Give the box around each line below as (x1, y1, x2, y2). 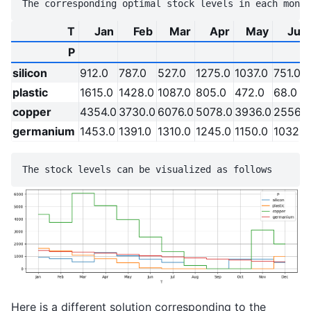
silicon (12, 66, 47, 81)
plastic (12, 85, 48, 100)
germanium (12, 124, 75, 139)
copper (12, 105, 51, 119)
